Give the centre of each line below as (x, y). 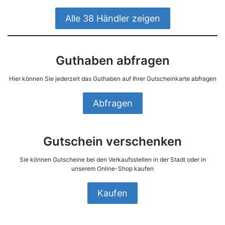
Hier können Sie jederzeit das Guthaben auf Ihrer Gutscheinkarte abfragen (113, 79)
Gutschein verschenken (113, 142)
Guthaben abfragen (113, 61)
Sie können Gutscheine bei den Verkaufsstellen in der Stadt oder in (113, 160)
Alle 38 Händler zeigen (113, 19)
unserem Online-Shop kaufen (113, 169)
